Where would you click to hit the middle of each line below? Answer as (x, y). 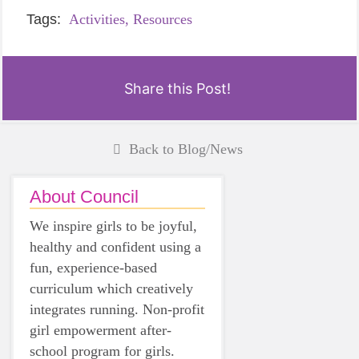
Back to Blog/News (186, 149)
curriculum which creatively (111, 288)
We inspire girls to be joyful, (113, 226)
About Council (84, 197)
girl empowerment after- (101, 330)
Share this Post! (177, 88)
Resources (163, 19)
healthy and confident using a (115, 247)
